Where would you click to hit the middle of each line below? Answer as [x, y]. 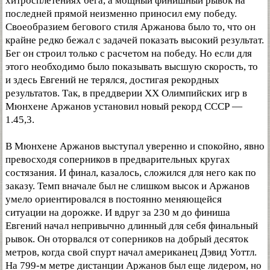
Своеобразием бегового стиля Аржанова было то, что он [130, 27]
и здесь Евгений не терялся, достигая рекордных [112, 80]
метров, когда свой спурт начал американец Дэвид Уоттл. [131, 252]
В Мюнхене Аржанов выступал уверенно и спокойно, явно [135, 146]
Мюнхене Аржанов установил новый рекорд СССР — [124, 106]
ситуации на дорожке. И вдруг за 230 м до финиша [118, 212]
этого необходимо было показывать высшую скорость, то [132, 66]
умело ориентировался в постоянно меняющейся [114, 199]
